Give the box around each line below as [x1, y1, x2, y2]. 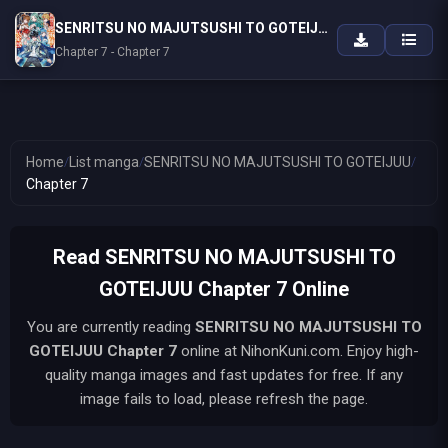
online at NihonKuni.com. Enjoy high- [177, 342, 419, 360]
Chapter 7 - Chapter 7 [55, 45, 170, 59]
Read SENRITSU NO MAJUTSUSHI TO [52, 245, 396, 269]
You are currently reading [26, 318, 195, 336]
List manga [69, 154, 139, 170]
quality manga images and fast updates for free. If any [45, 366, 403, 384]
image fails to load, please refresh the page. [80, 390, 368, 408]
